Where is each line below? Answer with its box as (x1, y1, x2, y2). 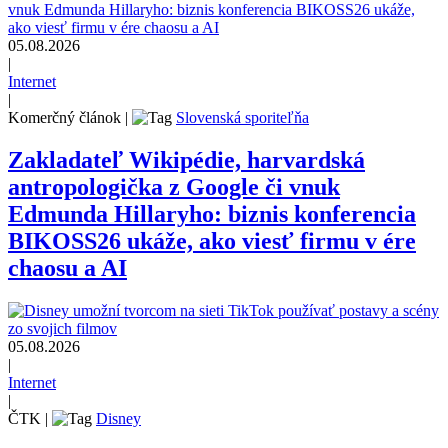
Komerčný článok (8, 109, 125, 127)
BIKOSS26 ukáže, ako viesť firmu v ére (8, 228, 416, 255)
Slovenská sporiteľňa (176, 109, 309, 127)
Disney (96, 410, 141, 428)
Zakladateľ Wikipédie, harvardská (8, 147, 365, 174)
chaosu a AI (8, 255, 127, 282)
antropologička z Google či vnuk (8, 174, 340, 201)
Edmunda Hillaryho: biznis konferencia (8, 201, 416, 228)
